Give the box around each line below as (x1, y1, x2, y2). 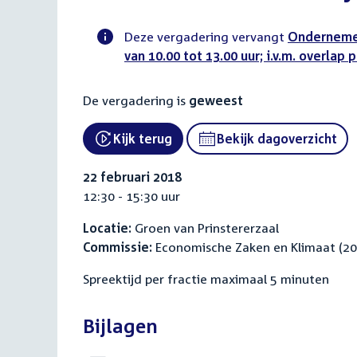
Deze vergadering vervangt (124, 29, 288, 45)
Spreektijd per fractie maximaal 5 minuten (83, 271, 329, 287)
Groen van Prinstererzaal (131, 220, 279, 236)
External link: (132, 139, 212, 156)
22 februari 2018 (83, 169, 182, 185)
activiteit (124, 101, 205, 124)
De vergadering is (83, 92, 189, 108)
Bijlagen (83, 315, 158, 337)
